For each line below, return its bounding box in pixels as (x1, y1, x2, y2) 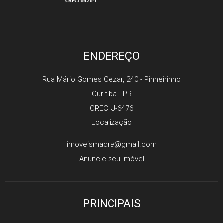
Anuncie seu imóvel (79, 154, 144, 163)
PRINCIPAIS (82, 197, 141, 210)
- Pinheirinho (138, 75, 181, 84)
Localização (91, 118, 132, 127)
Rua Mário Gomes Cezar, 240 (42, 75, 138, 84)
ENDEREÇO (83, 49, 140, 62)
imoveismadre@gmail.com (66, 140, 157, 149)
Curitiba (91, 89, 117, 98)
